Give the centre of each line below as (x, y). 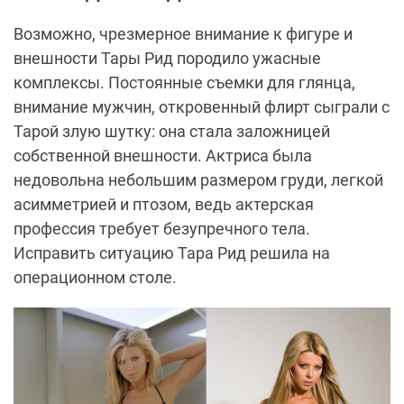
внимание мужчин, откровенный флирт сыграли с (202, 107)
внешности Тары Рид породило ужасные (167, 59)
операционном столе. (95, 278)
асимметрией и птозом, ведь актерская (164, 205)
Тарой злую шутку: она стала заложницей (172, 132)
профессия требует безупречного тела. (162, 229)
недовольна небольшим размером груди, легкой (198, 180)
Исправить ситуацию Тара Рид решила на (172, 253)
